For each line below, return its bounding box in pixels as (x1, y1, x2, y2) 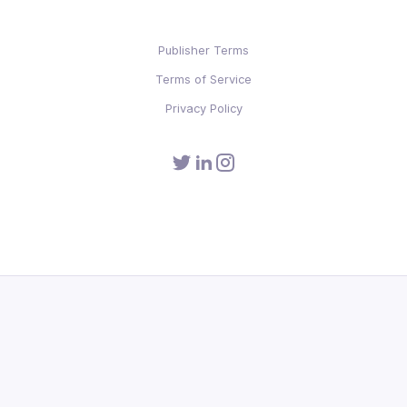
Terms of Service (155, 72, 252, 87)
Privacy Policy (164, 101, 243, 116)
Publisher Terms (158, 43, 249, 58)
